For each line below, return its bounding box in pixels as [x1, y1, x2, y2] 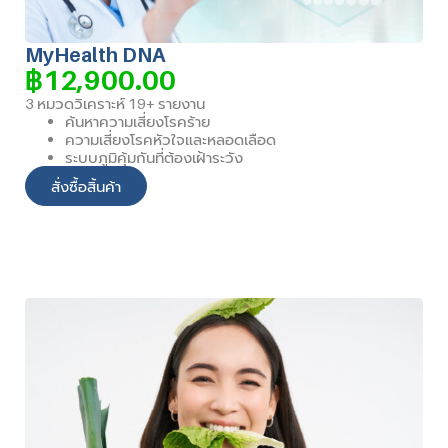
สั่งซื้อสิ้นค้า [51, 176, 121, 195]
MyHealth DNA [25, 42, 166, 67]
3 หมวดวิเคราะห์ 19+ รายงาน [25, 93, 205, 112]
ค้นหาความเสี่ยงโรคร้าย [65, 111, 210, 130]
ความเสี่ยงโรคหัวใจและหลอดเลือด [65, 129, 276, 148]
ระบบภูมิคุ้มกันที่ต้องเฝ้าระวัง [65, 147, 243, 166]
